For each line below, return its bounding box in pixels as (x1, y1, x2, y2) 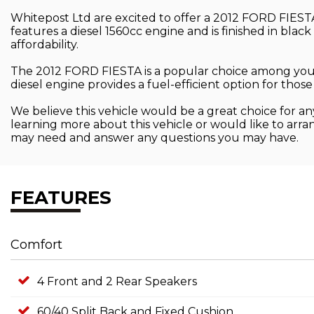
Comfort (11, 237, 62, 252)
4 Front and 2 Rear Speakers (37, 275, 197, 288)
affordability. (11, 38, 78, 51)
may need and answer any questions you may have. (11, 131, 299, 144)
